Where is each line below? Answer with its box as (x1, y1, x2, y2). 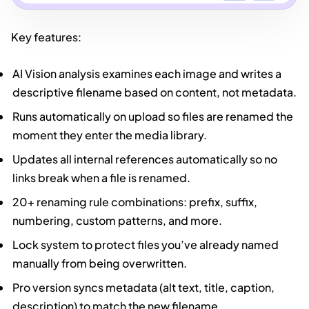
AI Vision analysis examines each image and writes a (12, 66, 282, 81)
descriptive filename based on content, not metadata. (12, 84, 297, 99)
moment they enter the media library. (12, 127, 208, 142)
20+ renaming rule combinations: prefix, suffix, (12, 194, 258, 209)
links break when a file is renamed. (12, 170, 191, 185)
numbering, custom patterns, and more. (12, 212, 223, 228)
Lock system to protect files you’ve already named (12, 237, 279, 252)
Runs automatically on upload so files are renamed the (12, 108, 294, 123)
